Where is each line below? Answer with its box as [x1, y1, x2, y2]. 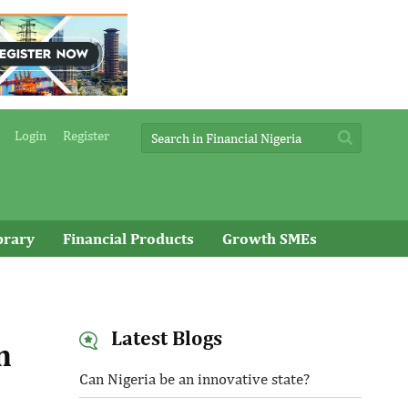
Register [63, 127, 109, 143]
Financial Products [63, 229, 194, 248]
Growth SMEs [222, 229, 317, 248]
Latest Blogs [106, 326, 222, 350]
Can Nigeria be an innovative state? [78, 370, 310, 388]
